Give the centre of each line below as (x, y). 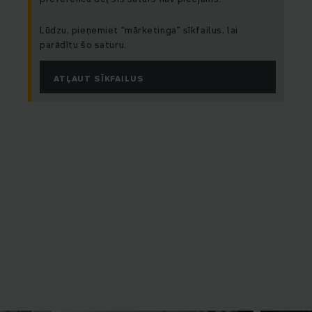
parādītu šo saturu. (83, 45)
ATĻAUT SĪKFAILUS (99, 79)
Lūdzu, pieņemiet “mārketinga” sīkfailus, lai (139, 30)
